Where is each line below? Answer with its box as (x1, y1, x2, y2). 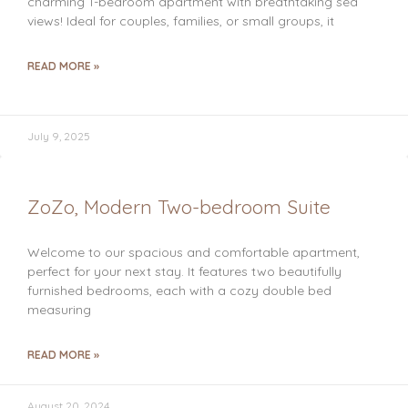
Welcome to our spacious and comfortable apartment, (27, 244, 360, 260)
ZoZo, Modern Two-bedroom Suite (27, 195, 331, 219)
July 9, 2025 (27, 129, 90, 143)
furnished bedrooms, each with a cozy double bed (27, 282, 331, 299)
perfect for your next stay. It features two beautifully (27, 263, 342, 280)
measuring (27, 301, 91, 318)
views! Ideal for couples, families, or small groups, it (27, 13, 334, 29)
